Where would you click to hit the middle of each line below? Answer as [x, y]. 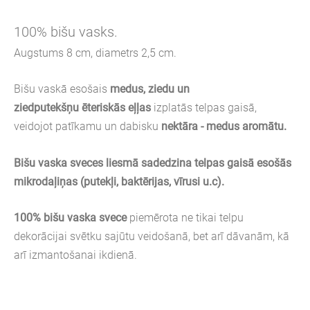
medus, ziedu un [150, 89]
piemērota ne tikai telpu [186, 218]
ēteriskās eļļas [118, 108]
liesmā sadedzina [150, 163]
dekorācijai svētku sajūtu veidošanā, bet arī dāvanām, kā [152, 237]
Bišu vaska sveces [60, 163]
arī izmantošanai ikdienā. [75, 255]
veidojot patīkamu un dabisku [88, 127]
